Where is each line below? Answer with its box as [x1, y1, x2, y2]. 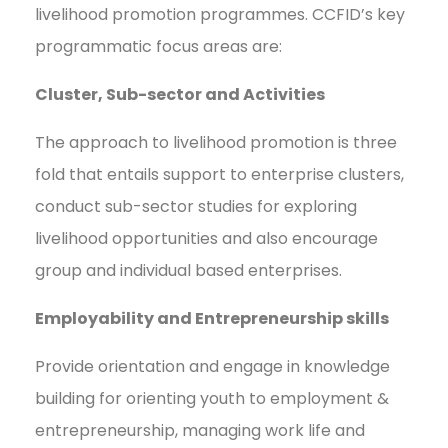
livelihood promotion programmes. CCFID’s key [35, 3, 405, 27]
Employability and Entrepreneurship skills [35, 307, 389, 331]
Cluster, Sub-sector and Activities [35, 83, 325, 107]
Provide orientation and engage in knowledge [35, 355, 390, 379]
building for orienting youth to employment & [35, 387, 389, 411]
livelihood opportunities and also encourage [35, 227, 378, 251]
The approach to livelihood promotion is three [35, 131, 397, 155]
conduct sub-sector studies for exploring [35, 195, 357, 219]
